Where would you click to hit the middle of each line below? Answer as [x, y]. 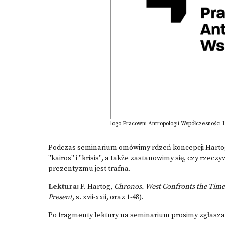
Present [60, 197]
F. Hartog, [96, 187]
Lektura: [64, 187]
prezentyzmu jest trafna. [89, 169]
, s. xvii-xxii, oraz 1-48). [108, 197]
